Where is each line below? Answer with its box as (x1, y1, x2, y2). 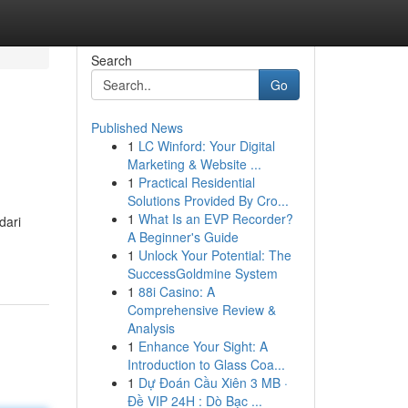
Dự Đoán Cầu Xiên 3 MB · (138, 373, 288, 392)
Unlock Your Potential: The (138, 246, 291, 264)
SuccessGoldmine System (127, 264, 278, 282)
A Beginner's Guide (127, 228, 239, 246)
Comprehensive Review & (127, 301, 276, 319)
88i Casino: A (138, 282, 215, 301)
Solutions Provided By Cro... (127, 191, 289, 209)
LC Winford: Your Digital (138, 137, 275, 155)
